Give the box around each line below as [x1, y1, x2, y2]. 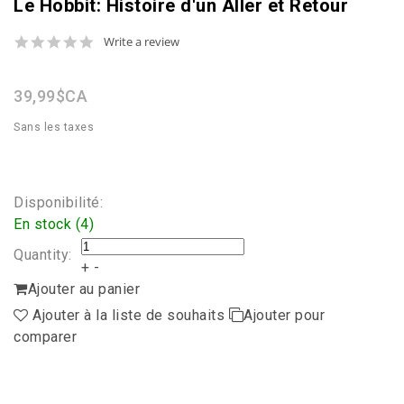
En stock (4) [14, 216, 94, 234]
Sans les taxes [14, 121, 94, 134]
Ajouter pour [243, 307, 325, 325]
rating [94, 63, 130, 81]
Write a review [104, 33, 179, 50]
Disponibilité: [14, 194, 103, 212]
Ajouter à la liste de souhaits [28, 307, 229, 325]
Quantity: [14, 246, 72, 264]
